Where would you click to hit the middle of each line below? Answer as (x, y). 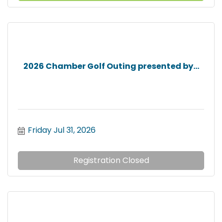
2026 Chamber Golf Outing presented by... (111, 66)
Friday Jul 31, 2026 (62, 130)
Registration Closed (111, 161)
